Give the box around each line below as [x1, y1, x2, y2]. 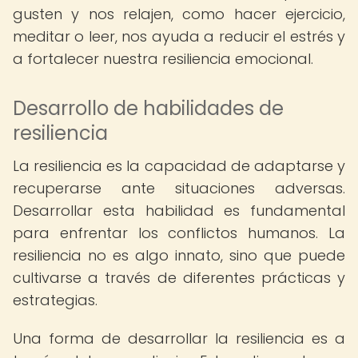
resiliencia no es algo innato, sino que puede [13, 245, 345, 265]
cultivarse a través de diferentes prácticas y [13, 268, 345, 288]
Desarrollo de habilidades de [13, 95, 284, 121]
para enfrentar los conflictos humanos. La [13, 223, 345, 243]
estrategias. [13, 290, 97, 310]
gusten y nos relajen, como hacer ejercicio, [13, 4, 345, 24]
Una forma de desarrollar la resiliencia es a [13, 328, 345, 348]
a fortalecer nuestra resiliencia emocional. [13, 49, 313, 69]
